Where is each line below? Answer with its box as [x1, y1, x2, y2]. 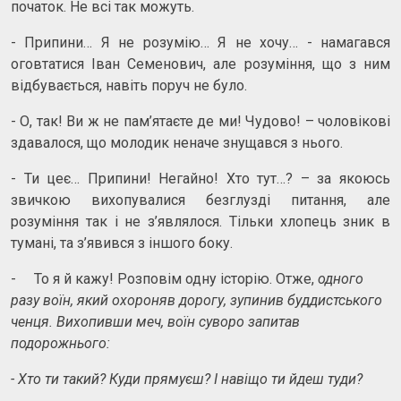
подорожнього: [11, 334, 110, 352]
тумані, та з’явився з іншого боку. [11, 234, 236, 252]
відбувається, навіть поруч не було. [11, 76, 247, 94]
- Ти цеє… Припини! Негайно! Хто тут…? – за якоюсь [11, 169, 390, 187]
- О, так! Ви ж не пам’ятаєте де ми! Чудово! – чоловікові [11, 112, 390, 130]
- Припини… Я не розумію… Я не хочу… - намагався [11, 33, 390, 51]
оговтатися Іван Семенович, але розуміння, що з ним [11, 55, 390, 73]
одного [318, 269, 363, 287]
